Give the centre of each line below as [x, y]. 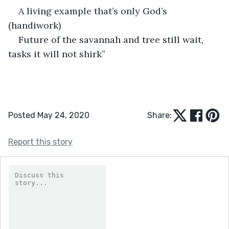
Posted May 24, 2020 [49, 115]
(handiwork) [35, 25]
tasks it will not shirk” [57, 54]
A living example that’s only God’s [94, 11]
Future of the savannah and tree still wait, [112, 39]
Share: [159, 115]
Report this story [40, 142]
